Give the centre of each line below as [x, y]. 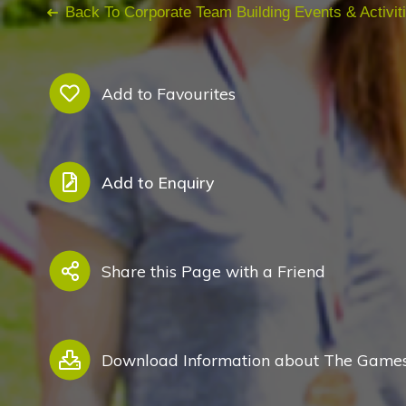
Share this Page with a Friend [213, 271]
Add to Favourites [168, 93]
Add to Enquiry [157, 182]
